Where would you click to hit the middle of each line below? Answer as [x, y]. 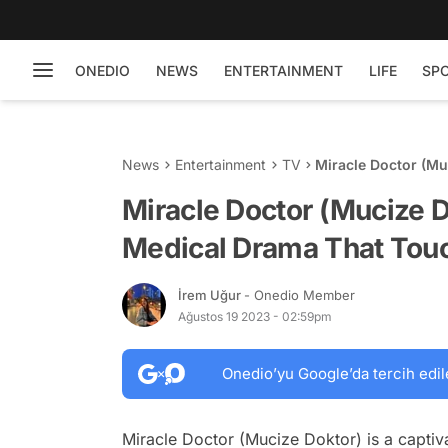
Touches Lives [365, 185]
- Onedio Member [299, 294]
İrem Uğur [211, 294]
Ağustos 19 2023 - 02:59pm [255, 316]
